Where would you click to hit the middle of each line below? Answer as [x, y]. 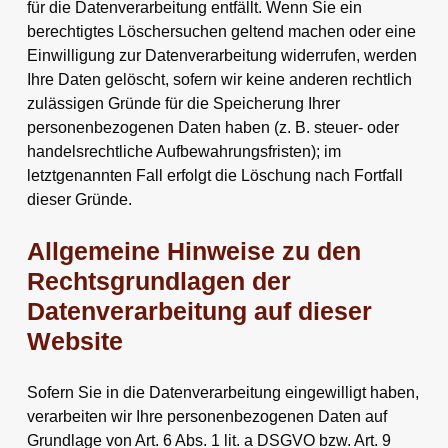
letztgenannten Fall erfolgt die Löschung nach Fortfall [214, 175]
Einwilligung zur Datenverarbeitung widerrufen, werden [221, 55]
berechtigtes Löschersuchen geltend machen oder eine [221, 31]
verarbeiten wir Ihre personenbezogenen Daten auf [206, 416]
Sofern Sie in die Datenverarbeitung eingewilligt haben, [222, 392]
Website [74, 341]
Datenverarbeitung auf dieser [199, 311]
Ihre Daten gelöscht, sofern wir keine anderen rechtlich [219, 79]
